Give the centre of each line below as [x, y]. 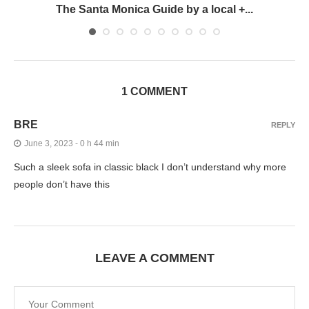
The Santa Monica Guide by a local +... [154, 9]
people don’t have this [62, 184]
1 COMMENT [154, 91]
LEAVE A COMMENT [154, 258]
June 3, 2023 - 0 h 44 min [72, 143]
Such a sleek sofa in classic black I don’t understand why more [150, 167]
